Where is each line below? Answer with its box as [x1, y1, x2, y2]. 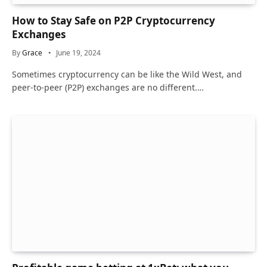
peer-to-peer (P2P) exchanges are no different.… [12, 81, 204, 93]
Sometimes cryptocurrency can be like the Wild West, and [12, 68, 242, 80]
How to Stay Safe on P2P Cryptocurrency [12, 13, 215, 27]
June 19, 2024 [56, 47, 101, 58]
